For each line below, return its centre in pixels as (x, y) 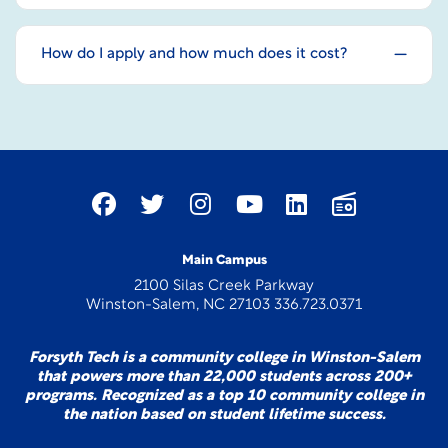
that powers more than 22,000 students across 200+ (224, 377)
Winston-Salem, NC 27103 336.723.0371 (224, 305)
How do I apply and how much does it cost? (194, 54)
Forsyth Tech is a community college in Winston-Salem (224, 358)
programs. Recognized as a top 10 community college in (224, 396)
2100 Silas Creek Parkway (224, 286)
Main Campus (224, 260)
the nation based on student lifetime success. (224, 415)
